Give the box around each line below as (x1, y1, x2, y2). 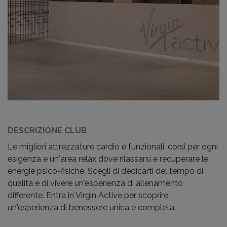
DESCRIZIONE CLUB (8, 126, 87, 135)
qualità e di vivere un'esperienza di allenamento (8, 178, 183, 188)
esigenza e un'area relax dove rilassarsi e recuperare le (8, 154, 208, 164)
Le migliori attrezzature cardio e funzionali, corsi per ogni (8, 142, 218, 152)
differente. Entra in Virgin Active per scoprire (8, 191, 168, 200)
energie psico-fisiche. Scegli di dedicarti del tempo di (8, 166, 203, 176)
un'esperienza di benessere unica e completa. (8, 203, 176, 212)
